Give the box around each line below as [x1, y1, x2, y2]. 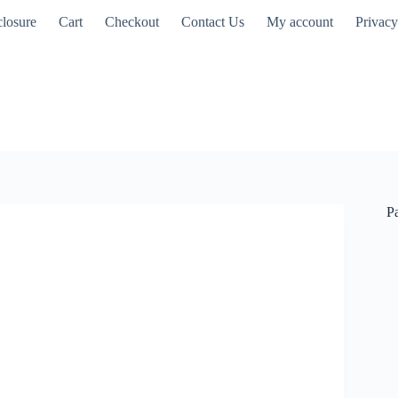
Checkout [105, 14, 160, 29]
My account [267, 14, 334, 29]
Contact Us [181, 14, 245, 29]
